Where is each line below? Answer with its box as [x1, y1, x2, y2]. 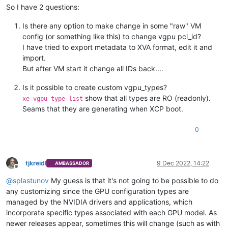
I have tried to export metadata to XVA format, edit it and [22, 42, 212, 51]
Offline [16, 166, 35, 175]
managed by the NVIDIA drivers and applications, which [6, 197, 192, 206]
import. [22, 53, 46, 62]
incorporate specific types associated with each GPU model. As [6, 208, 217, 217]
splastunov [13, 176, 49, 185]
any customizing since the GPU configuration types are [6, 186, 189, 195]
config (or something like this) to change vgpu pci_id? [22, 32, 201, 41]
